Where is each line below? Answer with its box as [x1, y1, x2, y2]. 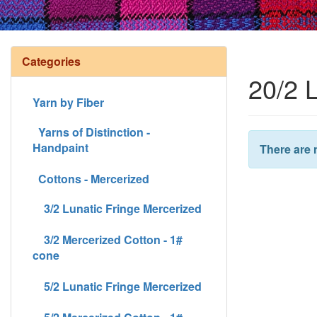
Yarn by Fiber [33, 93, 104, 110]
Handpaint [33, 139, 88, 156]
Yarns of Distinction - [33, 123, 150, 140]
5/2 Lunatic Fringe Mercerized [33, 277, 202, 294]
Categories [22, 52, 81, 69]
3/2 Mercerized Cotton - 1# [33, 231, 183, 248]
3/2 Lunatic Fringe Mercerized [33, 200, 202, 217]
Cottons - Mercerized [38, 170, 149, 187]
